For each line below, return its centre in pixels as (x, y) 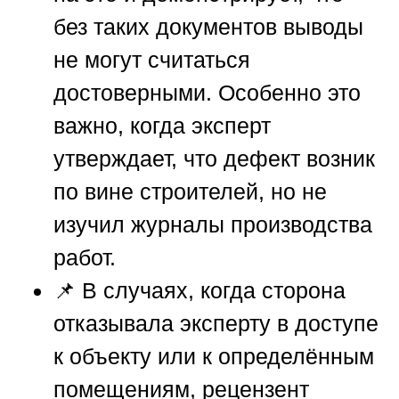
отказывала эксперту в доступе (216, 323)
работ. (85, 257)
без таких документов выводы (208, 26)
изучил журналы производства (213, 224)
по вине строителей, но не (190, 191)
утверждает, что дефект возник (214, 158)
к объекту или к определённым (214, 356)
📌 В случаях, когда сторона (199, 290)
